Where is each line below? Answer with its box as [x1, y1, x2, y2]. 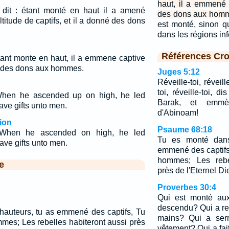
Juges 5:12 [157, 67, 200, 76]
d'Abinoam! [157, 108, 198, 117]
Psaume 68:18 [157, 125, 212, 134]
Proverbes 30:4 [157, 183, 216, 192]
